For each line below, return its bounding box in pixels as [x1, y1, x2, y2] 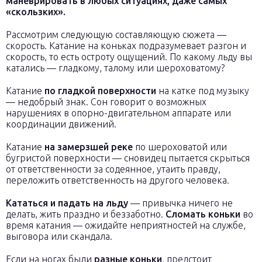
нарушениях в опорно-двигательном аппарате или [6, 108, 231, 118]
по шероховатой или [133, 142, 227, 152]
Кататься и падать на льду [6, 198, 128, 208]
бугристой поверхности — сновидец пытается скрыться [6, 153, 250, 163]
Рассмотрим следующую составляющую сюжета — [6, 29, 226, 40]
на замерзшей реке [44, 142, 133, 152]
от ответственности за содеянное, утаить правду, [6, 164, 220, 174]
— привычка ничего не [128, 198, 233, 208]
